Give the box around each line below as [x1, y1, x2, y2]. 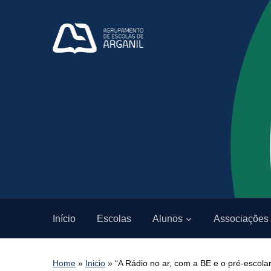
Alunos [152, 213, 183, 224]
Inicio [85, 258, 105, 268]
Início [53, 213, 76, 224]
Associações [214, 213, 269, 224]
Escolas [97, 213, 131, 224]
